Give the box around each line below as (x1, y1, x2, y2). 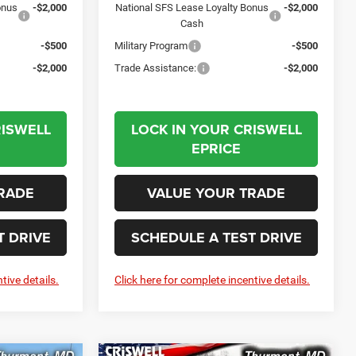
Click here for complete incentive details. (114, 273, 311, 286)
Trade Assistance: (114, 61, 197, 74)
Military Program (114, 39, 188, 52)
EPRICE (192, 137, 241, 159)
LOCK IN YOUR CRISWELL (130, 118, 302, 140)
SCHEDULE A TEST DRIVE (130, 226, 302, 248)
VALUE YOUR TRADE (147, 182, 285, 203)
